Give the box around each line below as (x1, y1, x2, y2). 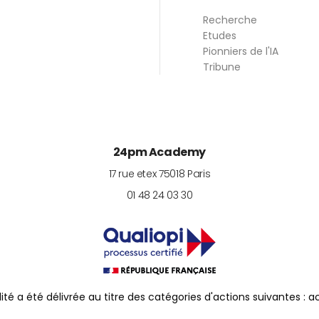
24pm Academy (113, 143, 206, 160)
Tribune (203, 59, 241, 74)
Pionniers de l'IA (203, 43, 278, 58)
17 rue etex (108, 166, 157, 181)
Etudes (203, 28, 236, 43)
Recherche (203, 12, 257, 27)
